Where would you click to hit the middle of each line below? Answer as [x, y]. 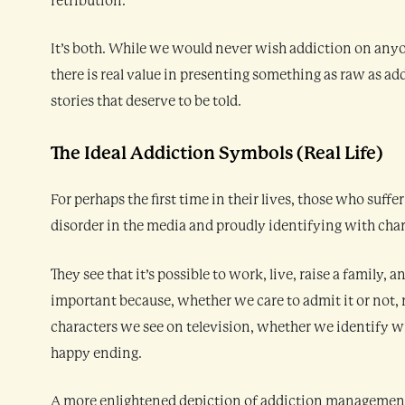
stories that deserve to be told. [146, 102]
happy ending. [96, 353]
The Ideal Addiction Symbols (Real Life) [217, 153]
